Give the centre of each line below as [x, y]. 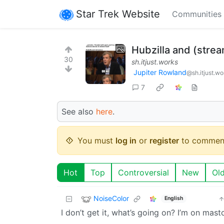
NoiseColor [111, 198]
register [164, 140]
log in [126, 140]
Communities [197, 14]
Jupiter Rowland [160, 72]
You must [96, 140]
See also [79, 111]
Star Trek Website [118, 14]
